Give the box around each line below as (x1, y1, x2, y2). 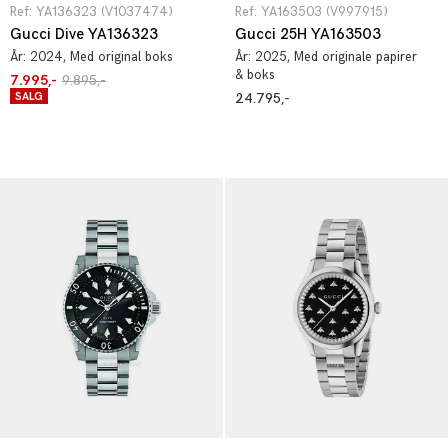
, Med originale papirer (287, 49, 417, 65)
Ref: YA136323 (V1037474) (10, 4, 173, 20)
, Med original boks (63, 49, 173, 65)
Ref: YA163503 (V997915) (235, 4, 388, 20)
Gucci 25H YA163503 (235, 25, 381, 44)
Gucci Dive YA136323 (10, 25, 158, 44)
